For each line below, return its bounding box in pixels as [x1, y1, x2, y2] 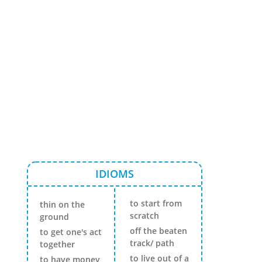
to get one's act [40, 226, 102, 237]
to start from [129, 197, 182, 209]
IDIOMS [95, 166, 134, 181]
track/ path [129, 237, 174, 249]
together [40, 239, 75, 250]
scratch [129, 209, 159, 221]
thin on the [40, 199, 85, 210]
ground [40, 211, 69, 222]
